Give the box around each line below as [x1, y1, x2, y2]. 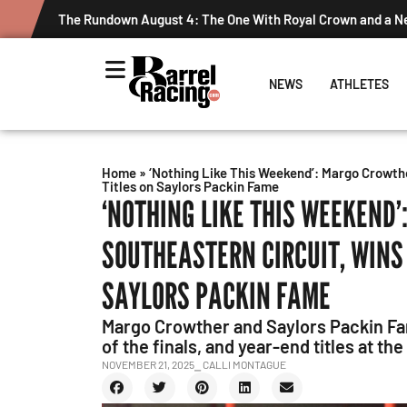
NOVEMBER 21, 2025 [102, 358, 194, 371]
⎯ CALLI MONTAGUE [194, 358, 286, 371]
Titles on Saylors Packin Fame [102, 178, 279, 194]
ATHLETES [329, 76, 389, 92]
